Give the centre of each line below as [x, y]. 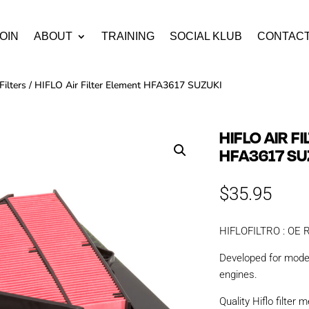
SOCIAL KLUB [206, 36]
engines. [239, 275]
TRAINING [128, 36]
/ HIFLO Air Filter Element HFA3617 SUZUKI [124, 85]
